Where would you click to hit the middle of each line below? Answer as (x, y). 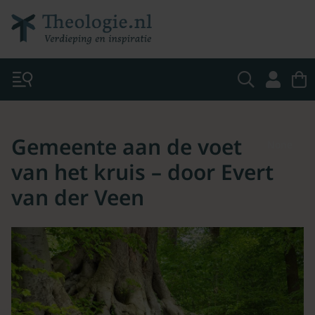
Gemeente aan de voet (127, 147)
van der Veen (78, 197)
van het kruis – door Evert (142, 172)
